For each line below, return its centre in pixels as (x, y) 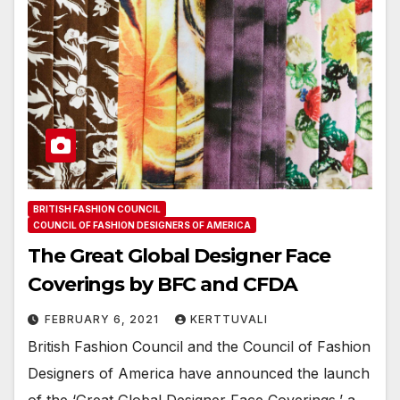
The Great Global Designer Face (179, 256)
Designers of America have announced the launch (199, 374)
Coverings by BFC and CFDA (162, 285)
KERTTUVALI (229, 320)
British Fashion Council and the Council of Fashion (199, 347)
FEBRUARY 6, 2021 (104, 320)
